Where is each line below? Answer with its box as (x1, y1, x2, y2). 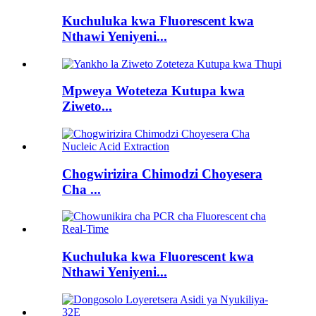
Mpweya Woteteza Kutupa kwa (62, 83, 245, 99)
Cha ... (62, 181, 101, 197)
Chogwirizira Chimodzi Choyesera (62, 166, 262, 181)
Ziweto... (62, 99, 112, 114)
